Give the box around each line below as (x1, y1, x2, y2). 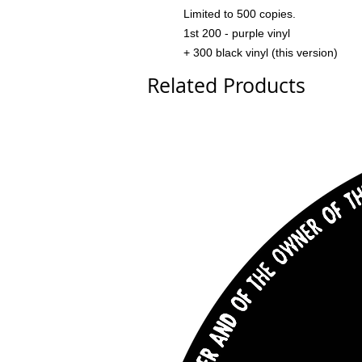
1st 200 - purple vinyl (183, 27, 290, 40)
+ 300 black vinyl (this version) (183, 46, 338, 60)
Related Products (147, 72, 305, 99)
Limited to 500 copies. (183, 7, 296, 21)
